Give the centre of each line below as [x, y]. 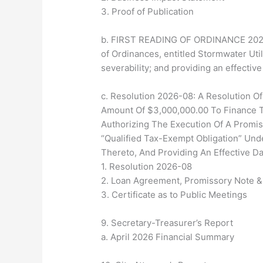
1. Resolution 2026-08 [147, 167]
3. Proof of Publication [148, 12]
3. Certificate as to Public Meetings [174, 195]
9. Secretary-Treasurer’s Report [167, 223]
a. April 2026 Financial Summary [168, 237]
